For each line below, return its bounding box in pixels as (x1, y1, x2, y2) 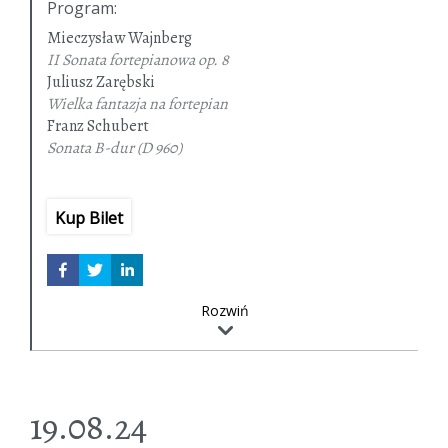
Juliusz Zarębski (47, 71, 155, 94)
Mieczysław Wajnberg (47, 27, 192, 50)
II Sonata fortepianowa (47, 49, 195, 72)
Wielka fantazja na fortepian (47, 93, 228, 116)
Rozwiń (201, 301, 249, 321)
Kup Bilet (55, 207, 123, 230)
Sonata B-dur (47, 137, 134, 160)
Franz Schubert (47, 115, 149, 138)
